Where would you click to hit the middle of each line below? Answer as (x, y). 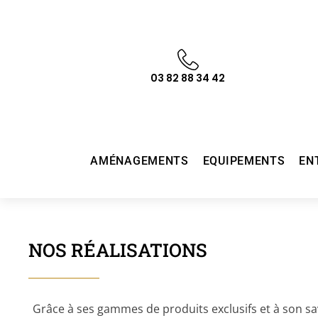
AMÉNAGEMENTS (139, 161)
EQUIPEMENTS (244, 161)
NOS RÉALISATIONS (118, 250)
